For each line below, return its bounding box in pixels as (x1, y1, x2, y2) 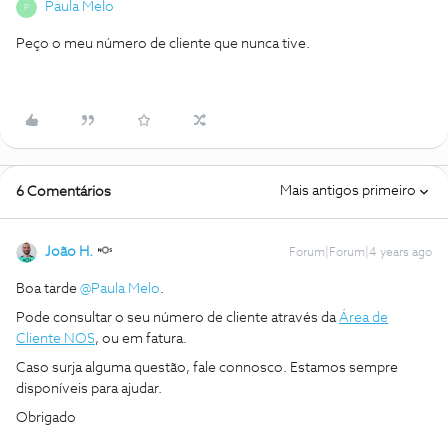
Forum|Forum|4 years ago (289, 247, 432, 259)
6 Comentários (16, 185, 111, 199)
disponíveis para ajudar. (16, 382, 162, 396)
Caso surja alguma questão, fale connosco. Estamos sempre (16, 361, 398, 375)
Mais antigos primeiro (280, 184, 416, 198)
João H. (45, 245, 93, 259)
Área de (339, 311, 388, 325)
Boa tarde (16, 282, 80, 296)
